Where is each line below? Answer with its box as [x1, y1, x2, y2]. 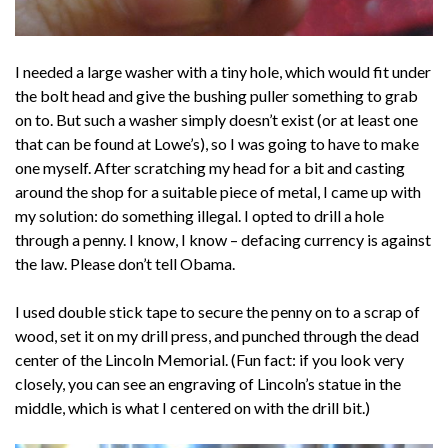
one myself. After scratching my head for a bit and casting [15, 157, 405, 177]
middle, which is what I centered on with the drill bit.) [15, 397, 370, 417]
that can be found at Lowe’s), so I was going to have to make [15, 133, 419, 153]
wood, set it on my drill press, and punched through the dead [15, 325, 419, 345]
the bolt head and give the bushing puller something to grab [15, 85, 418, 105]
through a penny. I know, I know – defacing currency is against [15, 229, 431, 249]
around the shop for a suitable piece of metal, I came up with [15, 181, 421, 201]
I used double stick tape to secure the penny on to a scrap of [15, 301, 420, 321]
